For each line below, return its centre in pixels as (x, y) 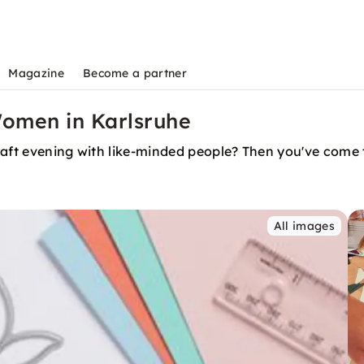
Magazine (36, 73)
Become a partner (134, 73)
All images (304, 226)
